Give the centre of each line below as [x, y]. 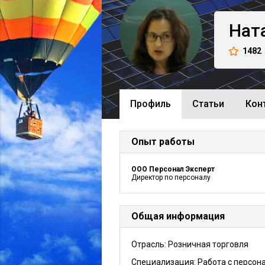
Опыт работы [163, 142]
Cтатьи [208, 104]
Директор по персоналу [171, 177]
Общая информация [178, 216]
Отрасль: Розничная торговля [190, 244]
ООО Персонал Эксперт [173, 169]
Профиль [151, 104]
